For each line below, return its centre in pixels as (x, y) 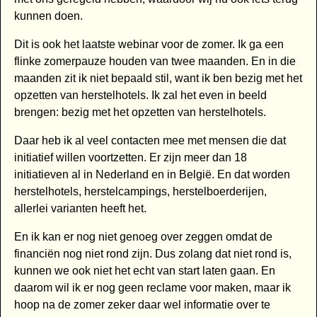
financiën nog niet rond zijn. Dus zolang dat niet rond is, (152, 254)
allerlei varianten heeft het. (80, 209)
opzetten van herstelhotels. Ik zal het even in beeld (140, 96)
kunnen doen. (48, 16)
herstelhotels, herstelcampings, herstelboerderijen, (140, 192)
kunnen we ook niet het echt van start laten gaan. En (144, 271)
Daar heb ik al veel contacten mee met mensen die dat (150, 141)
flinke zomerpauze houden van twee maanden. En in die (155, 62)
